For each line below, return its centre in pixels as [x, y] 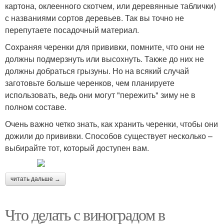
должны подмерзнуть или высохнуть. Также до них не [104, 58]
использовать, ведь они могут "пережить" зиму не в [100, 94]
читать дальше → [35, 179]
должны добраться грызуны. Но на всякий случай [97, 70]
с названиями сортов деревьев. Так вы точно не [94, 17]
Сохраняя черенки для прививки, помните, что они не [105, 46]
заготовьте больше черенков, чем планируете [90, 82]
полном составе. [36, 106]
